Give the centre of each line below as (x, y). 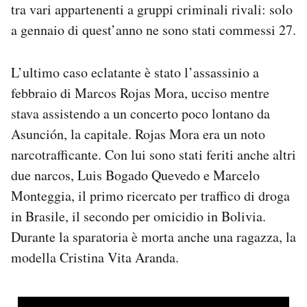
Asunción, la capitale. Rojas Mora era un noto (138, 134)
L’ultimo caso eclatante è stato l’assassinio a (135, 73)
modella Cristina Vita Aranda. (95, 258)
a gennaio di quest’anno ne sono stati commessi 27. (153, 30)
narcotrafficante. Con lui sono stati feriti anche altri (153, 155)
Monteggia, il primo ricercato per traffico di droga (150, 196)
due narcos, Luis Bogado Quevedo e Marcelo (135, 175)
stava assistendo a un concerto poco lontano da (140, 114)
